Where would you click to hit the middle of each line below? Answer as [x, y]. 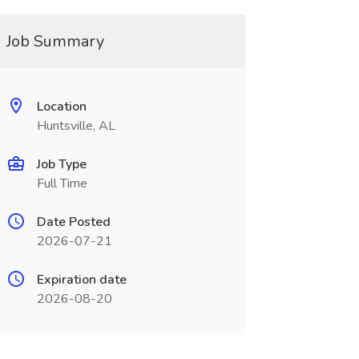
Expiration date [81, 280]
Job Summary [55, 41]
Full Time [62, 184]
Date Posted [73, 222]
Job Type [61, 164]
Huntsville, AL [76, 126]
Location [61, 107]
